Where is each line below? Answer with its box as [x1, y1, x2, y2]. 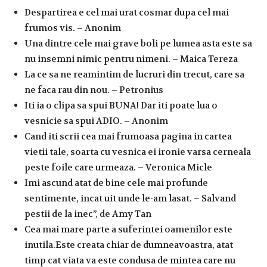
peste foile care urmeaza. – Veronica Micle [24, 161, 212, 173]
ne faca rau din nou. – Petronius [24, 83, 163, 96]
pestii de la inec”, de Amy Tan [24, 207, 151, 220]
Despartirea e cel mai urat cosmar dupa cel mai [24, 6, 229, 18]
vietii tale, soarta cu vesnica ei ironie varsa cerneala [24, 145, 251, 158]
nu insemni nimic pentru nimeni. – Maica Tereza [24, 52, 238, 65]
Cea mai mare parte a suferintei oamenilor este [24, 223, 232, 235]
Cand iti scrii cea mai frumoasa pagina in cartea [24, 130, 232, 142]
